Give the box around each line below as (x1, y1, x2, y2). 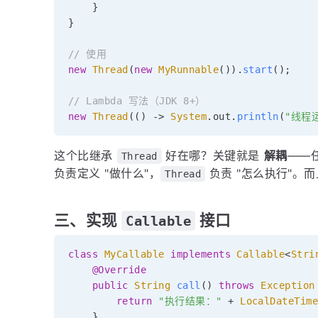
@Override (92, 263, 147, 275)
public (92, 279, 128, 291)
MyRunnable (158, 63, 219, 75)
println (236, 110, 279, 122)
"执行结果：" (158, 295, 222, 307)
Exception (261, 279, 315, 291)
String (134, 279, 171, 291)
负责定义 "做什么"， (54, 165, 161, 180)
